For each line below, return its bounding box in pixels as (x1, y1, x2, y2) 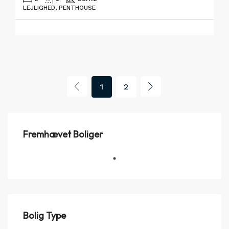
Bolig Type (23, 210, 66, 221)
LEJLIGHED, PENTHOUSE (23, 4, 96, 11)
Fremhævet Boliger (23, 128, 103, 140)
